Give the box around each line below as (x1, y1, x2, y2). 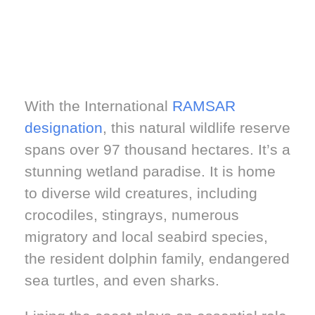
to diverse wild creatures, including (25, 185, 257, 202)
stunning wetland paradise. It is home (25, 163, 276, 180)
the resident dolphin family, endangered (25, 250, 290, 267)
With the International (25, 98, 172, 115)
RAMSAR (172, 98, 236, 115)
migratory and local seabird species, (25, 229, 268, 245)
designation (25, 120, 103, 136)
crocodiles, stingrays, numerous (25, 207, 239, 224)
